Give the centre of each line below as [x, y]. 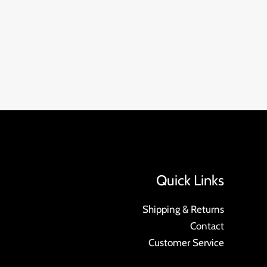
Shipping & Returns [183, 209]
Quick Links [190, 180]
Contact [207, 226]
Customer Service [186, 243]
